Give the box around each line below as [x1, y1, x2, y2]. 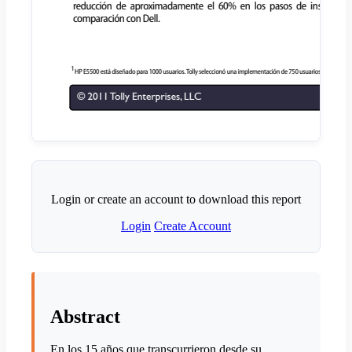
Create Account [154, 218, 231, 233]
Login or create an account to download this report [51, 192, 301, 206]
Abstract [50, 306, 120, 327]
